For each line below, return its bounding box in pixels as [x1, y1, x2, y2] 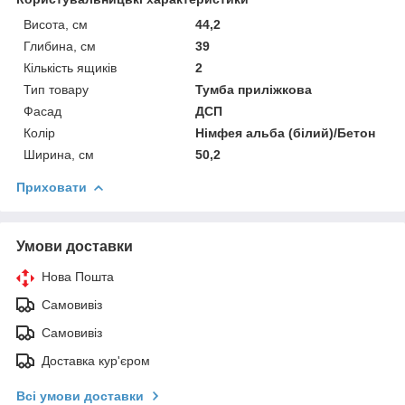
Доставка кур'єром [42, 353, 150, 368]
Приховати [16, 179, 87, 194]
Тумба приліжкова [195, 81, 313, 97]
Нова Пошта [42, 268, 114, 284]
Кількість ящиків [24, 60, 117, 75]
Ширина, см [24, 146, 94, 162]
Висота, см [24, 16, 88, 32]
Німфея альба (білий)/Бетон [195, 125, 376, 140]
